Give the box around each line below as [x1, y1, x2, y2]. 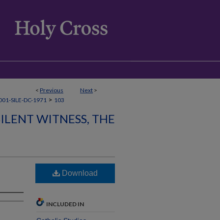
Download [60, 169, 98, 177]
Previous [40, 86, 63, 94]
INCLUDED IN [46, 200, 84, 208]
